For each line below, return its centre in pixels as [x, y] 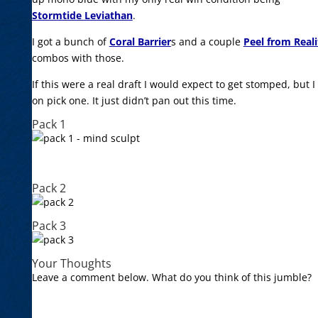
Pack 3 [49, 226]
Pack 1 [49, 124]
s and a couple [207, 42]
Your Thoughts [71, 263]
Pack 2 [49, 188]
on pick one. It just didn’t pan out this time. [134, 100]
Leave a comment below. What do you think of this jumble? [171, 277]
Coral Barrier [140, 42]
